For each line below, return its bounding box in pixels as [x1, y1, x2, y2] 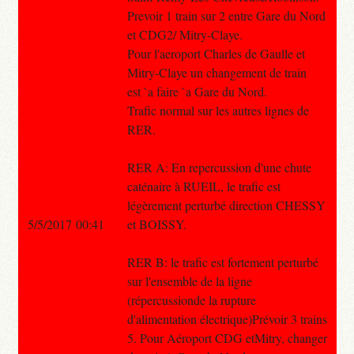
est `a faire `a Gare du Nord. [126, 82, 267, 100]
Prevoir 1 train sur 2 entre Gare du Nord [126, 6, 326, 24]
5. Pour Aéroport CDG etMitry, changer [126, 329, 327, 346]
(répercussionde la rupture [126, 291, 256, 308]
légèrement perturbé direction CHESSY [126, 196, 326, 213]
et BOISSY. [126, 215, 186, 232]
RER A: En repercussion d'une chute [126, 158, 311, 175]
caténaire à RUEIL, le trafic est [126, 177, 281, 194]
